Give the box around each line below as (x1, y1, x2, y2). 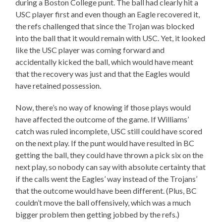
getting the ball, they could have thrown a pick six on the (15, 150, 204, 160)
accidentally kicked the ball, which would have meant (15, 57, 194, 67)
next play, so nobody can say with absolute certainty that (15, 162, 206, 172)
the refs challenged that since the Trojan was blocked (15, 21, 195, 31)
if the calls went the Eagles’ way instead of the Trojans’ (15, 174, 198, 184)
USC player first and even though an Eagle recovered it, (15, 9, 200, 19)
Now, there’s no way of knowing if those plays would (15, 103, 191, 112)
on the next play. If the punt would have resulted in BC (15, 138, 195, 148)
